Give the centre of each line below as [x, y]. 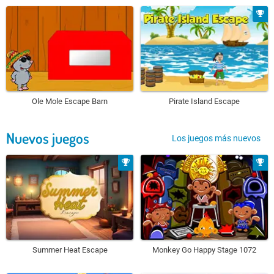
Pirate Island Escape [204, 102]
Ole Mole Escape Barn [70, 102]
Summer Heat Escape [70, 250]
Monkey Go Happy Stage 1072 [204, 250]
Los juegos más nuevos [216, 138]
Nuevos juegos [48, 138]
